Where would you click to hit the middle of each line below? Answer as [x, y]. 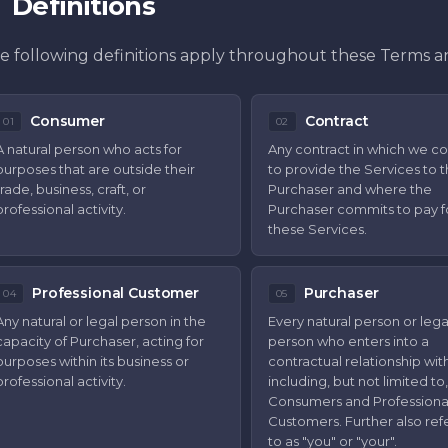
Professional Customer [116, 293]
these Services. [317, 229]
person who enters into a [348, 341]
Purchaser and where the [349, 189]
